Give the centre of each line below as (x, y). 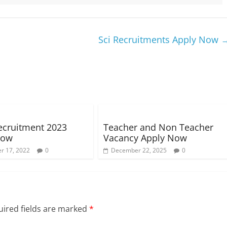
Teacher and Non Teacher (158, 127)
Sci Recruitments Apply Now (160, 40)
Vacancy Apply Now (145, 138)
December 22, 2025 (139, 150)
